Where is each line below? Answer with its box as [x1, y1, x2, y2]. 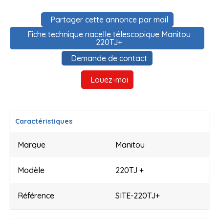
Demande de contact [71, 53, 147, 63]
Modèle [18, 165, 44, 175]
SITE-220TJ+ [115, 191, 160, 201]
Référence [18, 191, 54, 201]
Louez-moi [90, 75, 128, 85]
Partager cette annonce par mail [50, 15, 168, 24]
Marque [18, 140, 45, 150]
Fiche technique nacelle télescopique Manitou [27, 29, 191, 39]
